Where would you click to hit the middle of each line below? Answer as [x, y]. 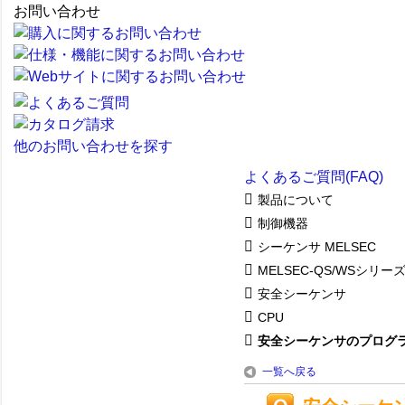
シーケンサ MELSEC [317, 246]
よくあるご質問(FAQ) [314, 177]
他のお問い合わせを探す [93, 146]
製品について [296, 199]
